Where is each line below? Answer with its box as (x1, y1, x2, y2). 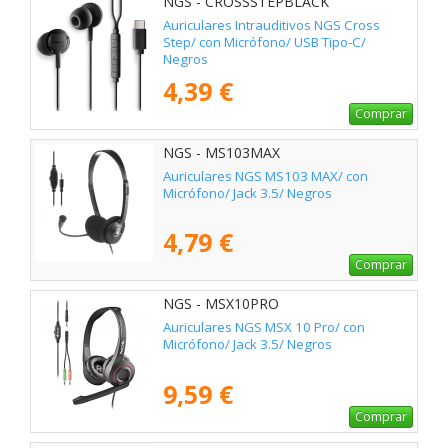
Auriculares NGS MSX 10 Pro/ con (163, 317, 365, 336)
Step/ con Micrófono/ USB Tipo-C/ (163, 32, 366, 51)
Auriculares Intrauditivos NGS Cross (163, 15, 380, 34)
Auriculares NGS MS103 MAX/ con (163, 166, 368, 185)
